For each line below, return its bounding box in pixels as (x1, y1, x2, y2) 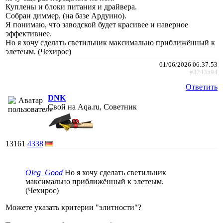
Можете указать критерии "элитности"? (5, 203, 141, 212)
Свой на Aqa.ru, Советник (48, 102, 137, 111)
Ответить (186, 82, 218, 91)
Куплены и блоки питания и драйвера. (5, 2, 137, 11)
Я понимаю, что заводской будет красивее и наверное (5, 20, 188, 29)
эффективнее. (5, 29, 52, 38)
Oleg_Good (25, 168, 63, 177)
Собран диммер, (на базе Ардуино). (5, 11, 126, 20)
